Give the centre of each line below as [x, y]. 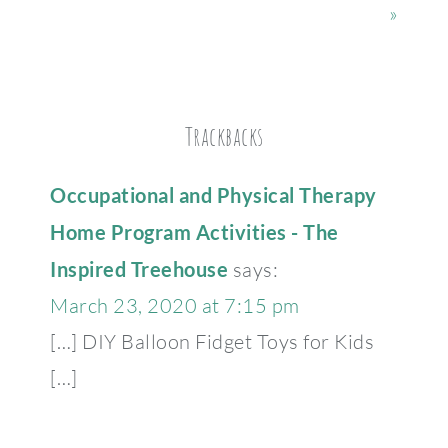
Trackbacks [224, 137]
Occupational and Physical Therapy [213, 195]
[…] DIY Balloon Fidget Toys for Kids [212, 342]
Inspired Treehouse [139, 269]
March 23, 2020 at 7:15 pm [175, 306]
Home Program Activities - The [194, 232]
